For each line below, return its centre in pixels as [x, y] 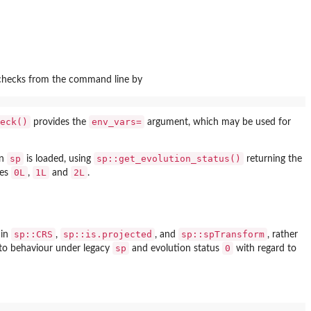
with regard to [265, 248]
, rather [283, 234]
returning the [273, 159]
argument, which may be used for [218, 123]
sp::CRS [33, 234]
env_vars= [117, 122]
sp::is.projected [108, 234]
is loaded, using [59, 159]
